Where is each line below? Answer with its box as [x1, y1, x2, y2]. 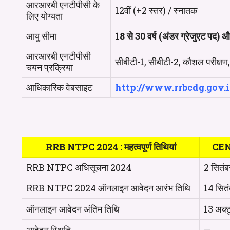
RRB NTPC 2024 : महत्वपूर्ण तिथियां [45, 141, 176, 153]
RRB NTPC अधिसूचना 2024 [26, 161, 131, 174]
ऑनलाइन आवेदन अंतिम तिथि [26, 203, 120, 215]
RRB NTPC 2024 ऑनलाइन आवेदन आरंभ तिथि [26, 182, 190, 194]
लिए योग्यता [26, 10, 63, 22]
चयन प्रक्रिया [26, 61, 73, 73]
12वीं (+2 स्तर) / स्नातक [115, 4, 197, 16]
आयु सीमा [26, 30, 56, 42]
